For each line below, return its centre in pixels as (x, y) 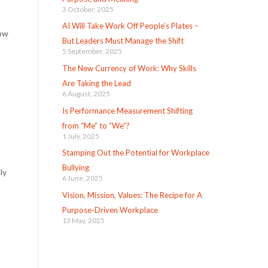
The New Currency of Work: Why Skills (129, 68)
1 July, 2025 (80, 136)
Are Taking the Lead (96, 83)
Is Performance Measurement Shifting (127, 110)
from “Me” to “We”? (96, 125)
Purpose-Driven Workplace (110, 210)
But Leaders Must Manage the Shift (123, 41)
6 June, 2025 (82, 178)
